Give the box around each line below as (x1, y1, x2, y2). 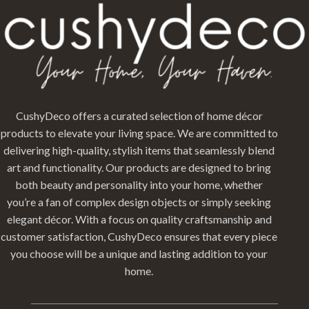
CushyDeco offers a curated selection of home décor (15, 108, 263, 122)
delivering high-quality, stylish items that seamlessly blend (3, 143, 275, 157)
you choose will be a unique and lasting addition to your (10, 246, 268, 260)
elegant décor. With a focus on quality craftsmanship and (6, 212, 272, 226)
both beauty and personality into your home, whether (15, 177, 263, 191)
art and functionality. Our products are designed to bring (7, 160, 272, 174)
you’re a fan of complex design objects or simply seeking (7, 195, 272, 208)
